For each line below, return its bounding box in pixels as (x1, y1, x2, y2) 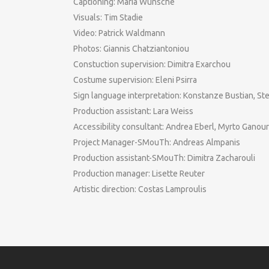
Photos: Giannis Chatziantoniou (73, 44, 189, 53)
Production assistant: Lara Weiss (73, 106, 193, 116)
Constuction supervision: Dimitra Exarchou (73, 59, 231, 69)
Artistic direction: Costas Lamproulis (73, 184, 207, 194)
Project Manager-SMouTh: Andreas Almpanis (73, 138, 240, 147)
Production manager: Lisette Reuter (73, 169, 205, 178)
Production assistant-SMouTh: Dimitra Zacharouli (73, 153, 255, 163)
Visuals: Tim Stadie (73, 13, 143, 22)
